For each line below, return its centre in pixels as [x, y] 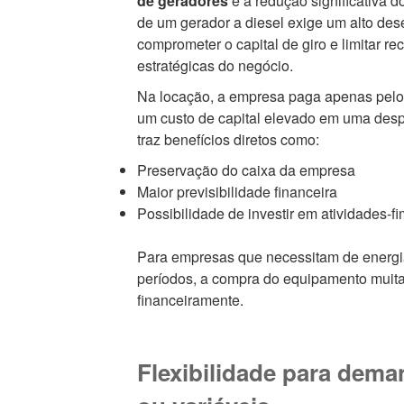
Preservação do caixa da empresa [246, 170]
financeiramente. [190, 299]
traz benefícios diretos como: [228, 139]
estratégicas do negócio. [215, 65]
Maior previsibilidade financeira [237, 191]
